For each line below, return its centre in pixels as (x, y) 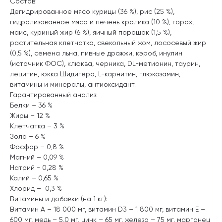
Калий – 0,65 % (34, 178)
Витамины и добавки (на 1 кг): (59, 198)
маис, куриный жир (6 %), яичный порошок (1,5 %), (91, 32)
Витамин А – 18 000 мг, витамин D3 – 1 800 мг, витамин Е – (108, 209)
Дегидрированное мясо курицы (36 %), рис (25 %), (92, 11)
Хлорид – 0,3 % (36, 188)
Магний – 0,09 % (37, 157)
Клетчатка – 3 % (37, 126)
